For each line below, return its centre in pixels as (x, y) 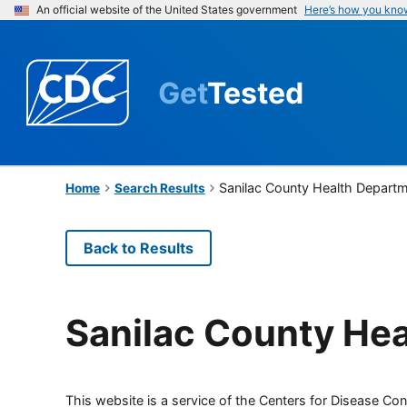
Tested (255, 93)
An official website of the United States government (167, 10)
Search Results (159, 188)
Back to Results (139, 248)
